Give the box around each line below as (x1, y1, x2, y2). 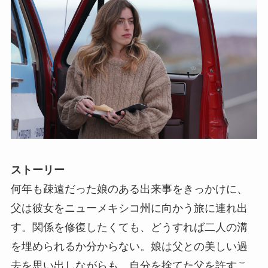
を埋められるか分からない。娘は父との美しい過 (10, 240, 248, 252)
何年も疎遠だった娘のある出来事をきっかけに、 (10, 182, 248, 195)
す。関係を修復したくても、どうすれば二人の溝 (10, 221, 248, 233)
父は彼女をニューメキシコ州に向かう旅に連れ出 (10, 202, 248, 214)
